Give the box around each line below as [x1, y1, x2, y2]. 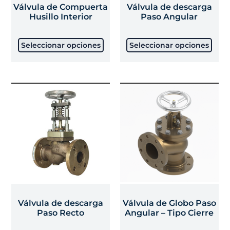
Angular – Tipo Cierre [125, 208, 214, 218]
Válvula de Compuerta [13, 2, 108, 12]
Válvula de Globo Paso [122, 198, 216, 208]
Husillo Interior [29, 11, 92, 22]
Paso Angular [141, 11, 198, 22]
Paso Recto [37, 208, 85, 218]
